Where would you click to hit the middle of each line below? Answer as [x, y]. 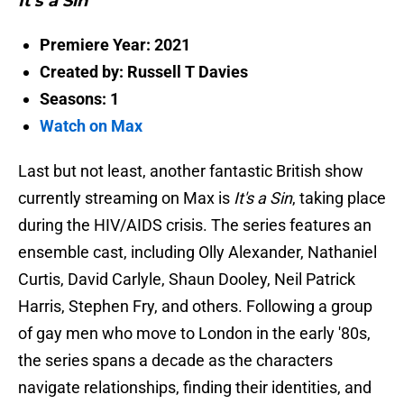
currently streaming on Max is [124, 197]
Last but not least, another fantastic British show [191, 170]
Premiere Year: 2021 [115, 44]
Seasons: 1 [79, 98]
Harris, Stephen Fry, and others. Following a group [195, 306]
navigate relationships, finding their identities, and [195, 387]
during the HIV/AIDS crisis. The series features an [195, 225]
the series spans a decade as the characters [175, 360]
